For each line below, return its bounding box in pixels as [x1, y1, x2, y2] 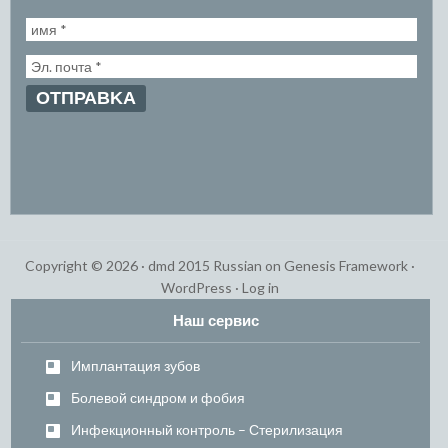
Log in [242, 278, 279, 296]
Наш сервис [172, 310, 259, 329]
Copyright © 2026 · [25, 256, 148, 274]
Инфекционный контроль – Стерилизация [71, 420, 343, 438]
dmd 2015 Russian [148, 256, 262, 274]
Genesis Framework [284, 256, 408, 274]
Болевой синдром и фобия [71, 388, 245, 406]
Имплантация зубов [71, 356, 200, 374]
